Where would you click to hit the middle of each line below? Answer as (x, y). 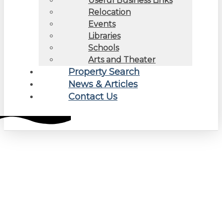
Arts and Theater (122, 59)
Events (102, 24)
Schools (104, 48)
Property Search (104, 72)
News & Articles (103, 84)
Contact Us (93, 96)
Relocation (110, 12)
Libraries (104, 36)
